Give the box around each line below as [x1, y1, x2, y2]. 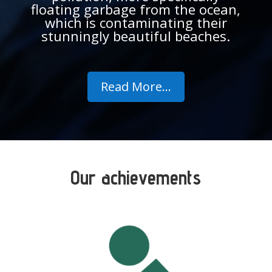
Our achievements [70, 165, 202, 189]
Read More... [100, 78, 171, 95]
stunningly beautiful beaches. [41, 26, 231, 45]
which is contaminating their [44, 13, 227, 32]
